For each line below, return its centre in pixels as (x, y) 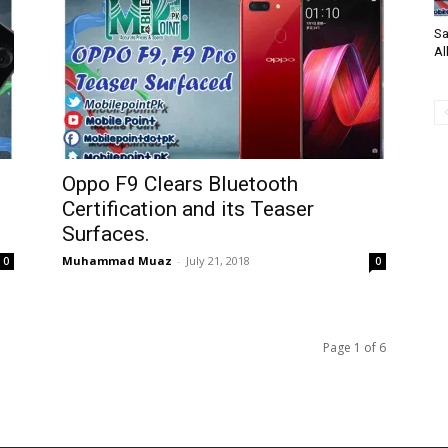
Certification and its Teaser (188, 209)
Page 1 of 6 (354, 347)
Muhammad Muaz (117, 260)
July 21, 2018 (218, 260)
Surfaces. (106, 234)
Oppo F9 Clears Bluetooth (180, 184)
